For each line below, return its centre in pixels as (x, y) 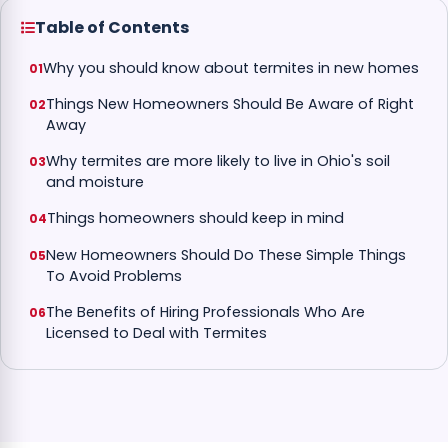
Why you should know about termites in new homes (231, 67)
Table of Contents (112, 27)
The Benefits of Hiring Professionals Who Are (205, 311)
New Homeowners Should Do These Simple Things (226, 254)
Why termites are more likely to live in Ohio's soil (218, 161)
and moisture (95, 182)
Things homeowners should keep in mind (195, 218)
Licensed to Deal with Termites (156, 332)
